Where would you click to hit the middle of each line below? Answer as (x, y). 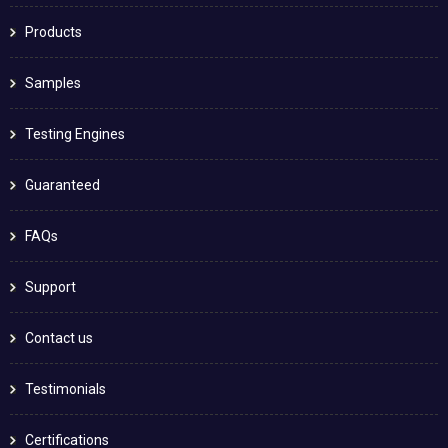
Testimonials (65, 388)
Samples (53, 82)
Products (53, 31)
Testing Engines (75, 133)
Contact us (59, 337)
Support (50, 286)
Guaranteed (62, 184)
